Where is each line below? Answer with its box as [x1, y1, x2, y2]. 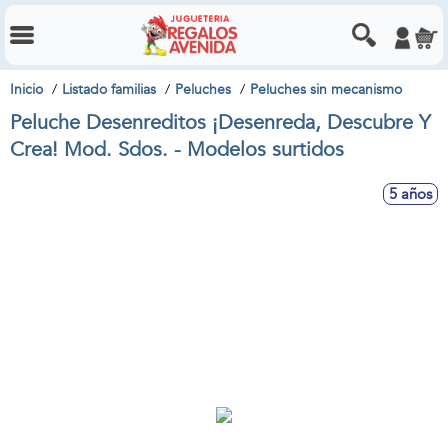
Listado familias [62, 80, 156, 99]
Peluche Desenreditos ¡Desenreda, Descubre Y [10, 109, 430, 136]
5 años [389, 184, 432, 204]
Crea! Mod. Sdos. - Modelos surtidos [10, 136, 344, 163]
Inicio [10, 80, 43, 99]
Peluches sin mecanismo [250, 80, 402, 99]
